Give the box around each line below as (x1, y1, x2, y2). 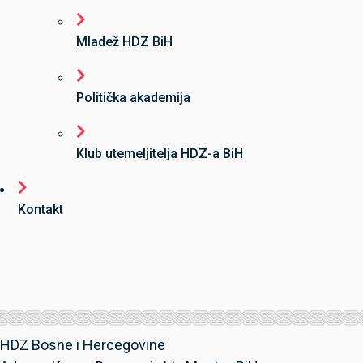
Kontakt (18, 202, 63, 217)
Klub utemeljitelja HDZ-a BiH (76, 146, 243, 161)
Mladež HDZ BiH (76, 34, 173, 49)
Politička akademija (76, 90, 190, 105)
